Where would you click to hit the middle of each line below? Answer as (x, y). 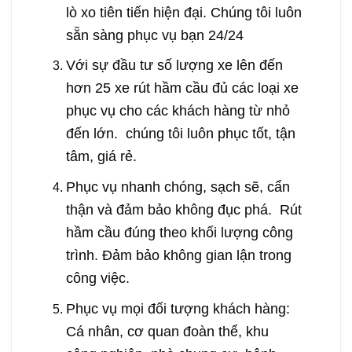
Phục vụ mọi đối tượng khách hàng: (178, 308)
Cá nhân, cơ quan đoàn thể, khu (167, 331)
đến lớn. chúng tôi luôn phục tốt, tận (180, 134)
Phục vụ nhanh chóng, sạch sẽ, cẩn (178, 187)
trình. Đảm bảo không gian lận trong (178, 255)
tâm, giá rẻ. (101, 156)
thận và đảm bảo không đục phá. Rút (183, 209)
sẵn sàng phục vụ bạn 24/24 (154, 35)
